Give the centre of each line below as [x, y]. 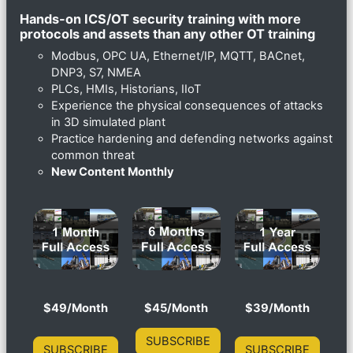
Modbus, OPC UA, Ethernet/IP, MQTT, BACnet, [178, 56]
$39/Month [277, 308]
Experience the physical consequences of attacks [187, 105]
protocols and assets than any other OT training [167, 33]
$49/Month [75, 308]
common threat [93, 155]
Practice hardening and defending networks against [192, 138]
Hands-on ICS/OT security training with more [160, 19]
